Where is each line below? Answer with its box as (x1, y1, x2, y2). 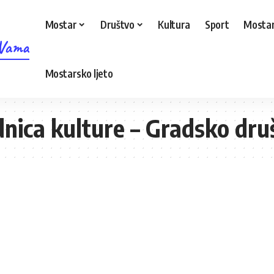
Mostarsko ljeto (45, 66, 113, 80)
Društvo (100, 17, 135, 31)
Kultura (158, 17, 191, 31)
